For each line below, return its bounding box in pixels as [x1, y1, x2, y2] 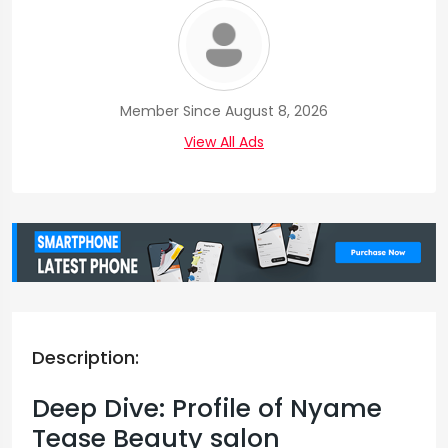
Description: [32, 344, 139, 370]
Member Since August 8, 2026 [120, 101, 328, 121]
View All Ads [184, 132, 264, 152]
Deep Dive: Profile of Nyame [32, 390, 382, 426]
